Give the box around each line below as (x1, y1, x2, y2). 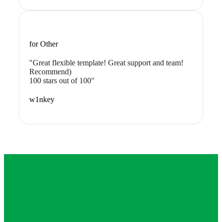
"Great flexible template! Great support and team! (29, 58, 183, 67)
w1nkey (29, 95, 55, 104)
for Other (29, 40, 58, 48)
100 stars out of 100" (29, 76, 95, 85)
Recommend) (29, 67, 71, 76)
